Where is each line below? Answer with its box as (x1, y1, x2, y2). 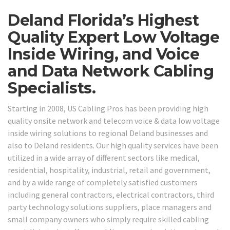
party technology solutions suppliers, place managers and (8, 201, 212, 212)
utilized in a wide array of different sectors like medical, (8, 152, 200, 163)
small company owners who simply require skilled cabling (8, 214, 209, 224)
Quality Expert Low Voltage (8, 28, 219, 47)
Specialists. (8, 79, 95, 98)
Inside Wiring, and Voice (8, 45, 199, 64)
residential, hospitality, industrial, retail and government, (8, 164, 210, 175)
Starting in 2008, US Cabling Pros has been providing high (8, 103, 208, 113)
